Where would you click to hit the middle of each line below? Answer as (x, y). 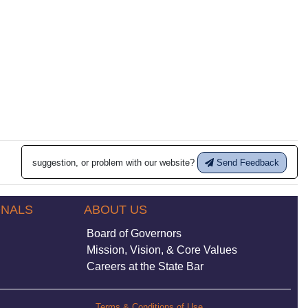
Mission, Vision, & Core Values (162, 250)
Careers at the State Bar (145, 266)
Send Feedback (246, 163)
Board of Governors (134, 233)
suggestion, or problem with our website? (115, 162)
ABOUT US (115, 210)
